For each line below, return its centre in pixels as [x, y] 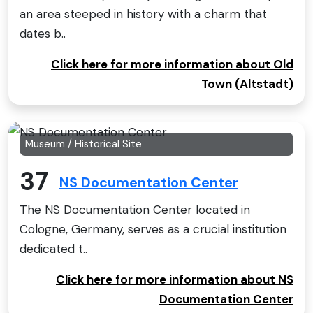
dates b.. [43, 33]
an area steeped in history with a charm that [143, 14]
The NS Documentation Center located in [135, 210]
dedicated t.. [53, 249]
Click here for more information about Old [172, 64]
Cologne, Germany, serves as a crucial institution [153, 230]
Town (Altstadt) [247, 83]
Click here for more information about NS [175, 280]
